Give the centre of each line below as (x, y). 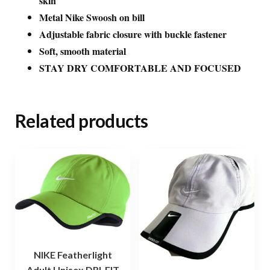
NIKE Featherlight (73, 255)
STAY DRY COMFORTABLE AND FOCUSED (140, 67)
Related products (82, 120)
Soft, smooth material (83, 51)
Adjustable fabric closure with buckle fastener (133, 34)
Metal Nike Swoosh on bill (92, 17)
